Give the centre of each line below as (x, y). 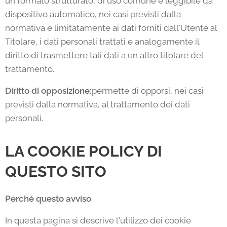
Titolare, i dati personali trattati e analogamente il (102, 42)
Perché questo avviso (48, 199)
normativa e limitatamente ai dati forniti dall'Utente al (111, 28)
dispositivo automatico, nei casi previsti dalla (93, 14)
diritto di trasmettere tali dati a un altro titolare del (104, 55)
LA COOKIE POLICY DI (84, 151)
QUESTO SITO (56, 172)
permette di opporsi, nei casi (148, 91)
